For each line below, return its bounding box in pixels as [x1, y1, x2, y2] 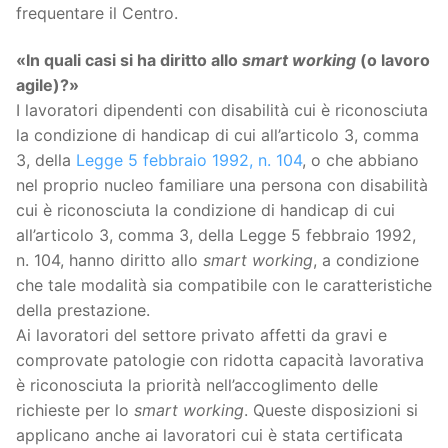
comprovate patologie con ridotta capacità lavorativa [16, 350, 424, 371]
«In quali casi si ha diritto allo [16, 50, 242, 71]
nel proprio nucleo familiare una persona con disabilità [16, 175, 428, 196]
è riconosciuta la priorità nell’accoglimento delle [16, 375, 378, 396]
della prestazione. [16, 300, 150, 321]
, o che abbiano [302, 150, 419, 171]
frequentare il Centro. [16, 2, 178, 23]
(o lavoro [356, 50, 430, 71]
